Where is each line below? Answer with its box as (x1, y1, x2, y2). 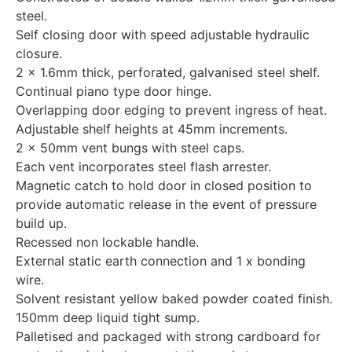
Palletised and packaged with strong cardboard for (16, 328, 321, 344)
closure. (16, 46, 62, 61)
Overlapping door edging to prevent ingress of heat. (16, 102, 327, 118)
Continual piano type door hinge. (16, 83, 211, 99)
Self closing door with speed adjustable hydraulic (16, 27, 310, 42)
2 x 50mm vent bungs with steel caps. (16, 140, 244, 156)
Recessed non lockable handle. (16, 234, 199, 250)
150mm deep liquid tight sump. (16, 310, 200, 325)
